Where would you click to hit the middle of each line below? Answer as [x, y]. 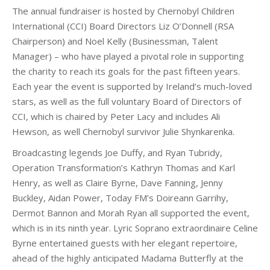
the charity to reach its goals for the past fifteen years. [126, 71]
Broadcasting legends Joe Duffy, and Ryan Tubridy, [117, 152]
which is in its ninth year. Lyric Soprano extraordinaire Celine [135, 228]
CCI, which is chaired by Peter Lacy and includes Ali [116, 116]
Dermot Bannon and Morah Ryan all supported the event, [131, 213]
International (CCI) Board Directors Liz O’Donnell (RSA [123, 26]
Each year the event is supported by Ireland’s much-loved [132, 86]
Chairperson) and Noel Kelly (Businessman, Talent [115, 41]
